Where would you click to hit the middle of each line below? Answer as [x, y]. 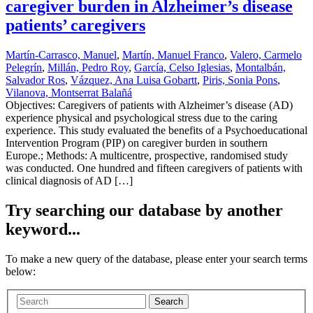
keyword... [43, 229]
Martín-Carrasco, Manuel [61, 54]
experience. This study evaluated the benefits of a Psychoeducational [156, 130]
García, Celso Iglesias [182, 67]
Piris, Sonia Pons [240, 80]
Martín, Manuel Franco [173, 54]
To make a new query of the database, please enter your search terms [156, 259]
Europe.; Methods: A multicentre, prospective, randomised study [147, 155]
